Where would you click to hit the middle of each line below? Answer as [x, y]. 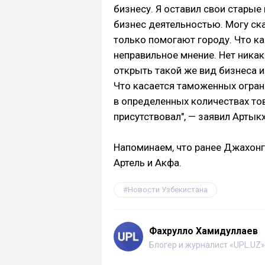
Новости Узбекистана [168, 190]
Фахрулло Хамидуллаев [203, 231]
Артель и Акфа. [148, 163]
